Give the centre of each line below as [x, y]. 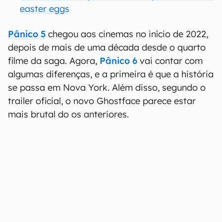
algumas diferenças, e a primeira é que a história [111, 74]
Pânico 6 [118, 61]
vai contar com [170, 61]
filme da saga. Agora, [54, 61]
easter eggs [45, 9]
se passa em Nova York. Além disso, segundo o [107, 87]
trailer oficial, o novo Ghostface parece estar [102, 101]
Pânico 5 [27, 34]
